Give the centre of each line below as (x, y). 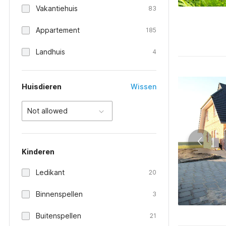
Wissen (144, 87)
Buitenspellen (59, 216)
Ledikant (50, 172)
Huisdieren (42, 87)
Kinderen (38, 152)
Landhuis (50, 52)
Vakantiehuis (57, 8)
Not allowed (47, 111)
